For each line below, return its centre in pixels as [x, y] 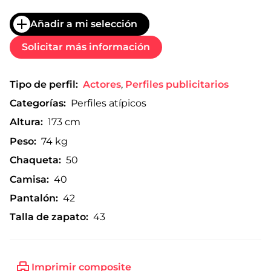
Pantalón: [34, 198]
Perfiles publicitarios [177, 84]
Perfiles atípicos [109, 103]
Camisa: [29, 179]
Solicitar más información [86, 47]
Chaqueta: [35, 160]
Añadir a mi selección [84, 24]
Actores [102, 84]
